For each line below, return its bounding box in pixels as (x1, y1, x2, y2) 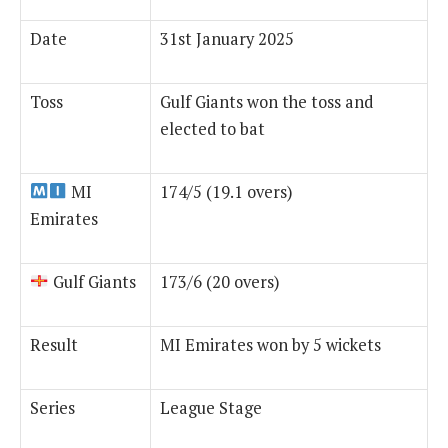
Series (30, 396, 75, 419)
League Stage (160, 396, 262, 419)
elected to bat (160, 117, 265, 140)
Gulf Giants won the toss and (160, 90, 373, 113)
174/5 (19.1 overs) (160, 180, 293, 203)
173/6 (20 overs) (160, 270, 280, 293)
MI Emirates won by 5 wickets (160, 333, 381, 356)
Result (30, 333, 78, 356)
